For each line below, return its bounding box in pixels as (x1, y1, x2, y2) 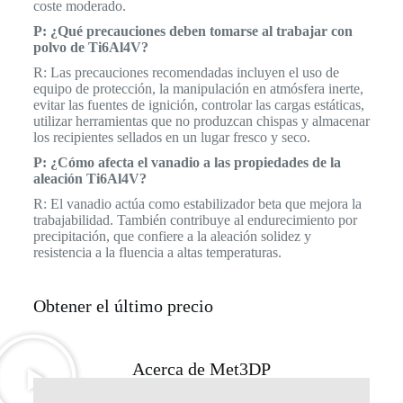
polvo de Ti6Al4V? (32, 40, 148, 56)
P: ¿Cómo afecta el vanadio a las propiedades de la (32, 155, 341, 171)
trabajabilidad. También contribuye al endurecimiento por (32, 212, 357, 228)
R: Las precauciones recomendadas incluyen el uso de (32, 65, 339, 81)
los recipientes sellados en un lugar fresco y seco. (32, 130, 310, 146)
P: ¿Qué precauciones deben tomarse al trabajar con (32, 23, 353, 40)
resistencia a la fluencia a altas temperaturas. (32, 245, 282, 261)
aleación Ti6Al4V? (32, 171, 147, 187)
